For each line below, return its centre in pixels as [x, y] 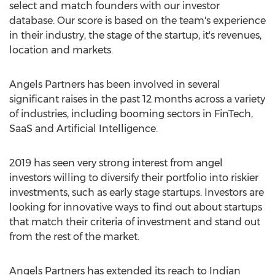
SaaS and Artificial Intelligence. [83, 129]
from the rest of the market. [74, 237]
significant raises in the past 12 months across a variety [137, 99]
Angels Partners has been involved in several [115, 84]
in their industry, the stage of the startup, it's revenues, [135, 35]
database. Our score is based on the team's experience [137, 21]
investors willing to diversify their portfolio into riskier [134, 178]
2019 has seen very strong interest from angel [116, 163]
